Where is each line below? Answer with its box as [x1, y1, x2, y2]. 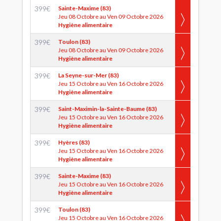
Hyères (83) [58, 139, 90, 146]
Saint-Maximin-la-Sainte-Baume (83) [58, 105, 157, 112]
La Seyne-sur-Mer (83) [58, 72, 119, 79]
